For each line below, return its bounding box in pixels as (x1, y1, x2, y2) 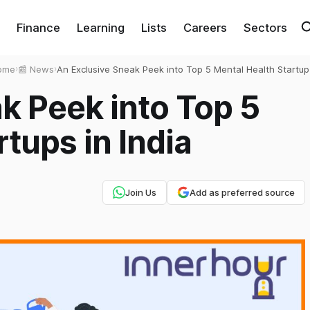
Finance (16, 21, 60, 35)
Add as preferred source (189, 187, 295, 198)
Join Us (125, 187, 156, 198)
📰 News (18, 64, 54, 75)
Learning (76, 21, 125, 35)
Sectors (243, 21, 287, 35)
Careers (183, 21, 227, 35)
